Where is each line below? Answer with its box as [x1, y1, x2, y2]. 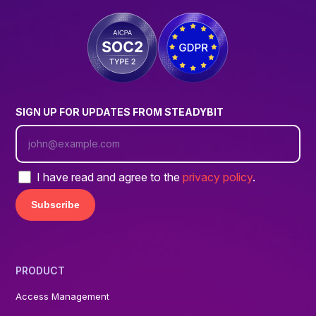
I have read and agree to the [37, 170, 183, 184]
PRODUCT [16, 265, 66, 276]
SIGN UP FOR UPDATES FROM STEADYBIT [16, 106, 224, 118]
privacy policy [183, 170, 253, 184]
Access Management [16, 291, 110, 302]
